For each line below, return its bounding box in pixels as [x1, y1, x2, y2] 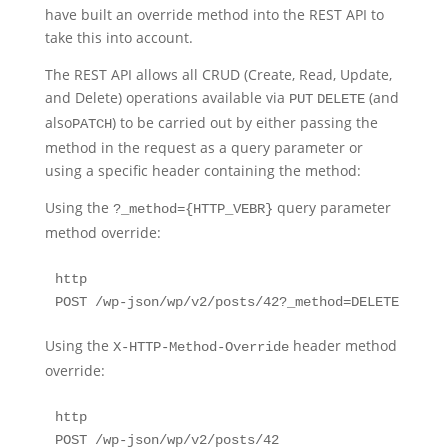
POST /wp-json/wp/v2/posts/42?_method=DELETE [54, 294, 399, 310]
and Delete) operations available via [44, 88, 289, 107]
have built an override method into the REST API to [44, 5, 384, 24]
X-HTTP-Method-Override [112, 339, 289, 355]
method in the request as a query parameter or [44, 138, 363, 157]
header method [288, 336, 397, 355]
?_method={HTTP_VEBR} [112, 201, 273, 217]
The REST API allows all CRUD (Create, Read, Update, [44, 65, 392, 84]
